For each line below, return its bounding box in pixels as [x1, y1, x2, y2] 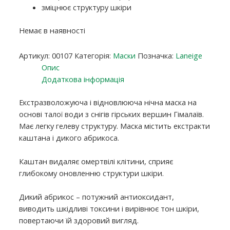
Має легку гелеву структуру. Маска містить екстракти [19, 120, 210, 131]
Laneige [176, 50, 203, 61]
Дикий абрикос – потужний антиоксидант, [19, 191, 175, 202]
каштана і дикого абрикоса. [19, 132, 120, 143]
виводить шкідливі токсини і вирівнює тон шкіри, [19, 203, 200, 214]
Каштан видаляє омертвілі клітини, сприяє [19, 156, 174, 166]
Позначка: [138, 50, 176, 61]
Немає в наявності [19, 25, 86, 36]
